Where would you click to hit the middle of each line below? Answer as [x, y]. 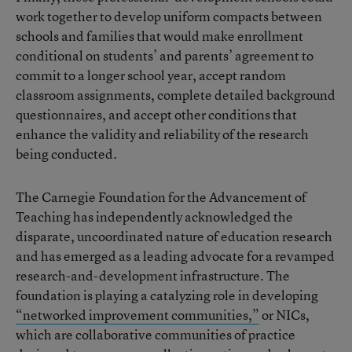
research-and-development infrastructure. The [153, 275]
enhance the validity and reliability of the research [162, 134]
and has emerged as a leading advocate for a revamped [175, 256]
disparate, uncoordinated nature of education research [174, 236]
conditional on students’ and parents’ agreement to [165, 55]
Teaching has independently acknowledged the [154, 216]
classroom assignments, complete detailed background [176, 95]
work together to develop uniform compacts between [169, 16]
